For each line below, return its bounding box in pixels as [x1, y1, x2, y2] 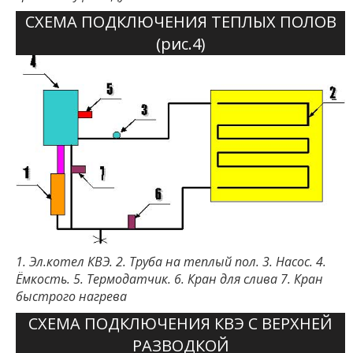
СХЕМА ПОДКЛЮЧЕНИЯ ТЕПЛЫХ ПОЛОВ [24, 10, 336, 32]
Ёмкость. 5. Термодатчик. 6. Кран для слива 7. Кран [16, 270, 323, 288]
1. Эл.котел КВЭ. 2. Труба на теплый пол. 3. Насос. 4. [16, 253, 326, 271]
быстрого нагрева [16, 288, 127, 306]
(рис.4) [155, 32, 206, 54]
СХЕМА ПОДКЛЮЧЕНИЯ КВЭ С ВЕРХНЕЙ [28, 313, 333, 335]
